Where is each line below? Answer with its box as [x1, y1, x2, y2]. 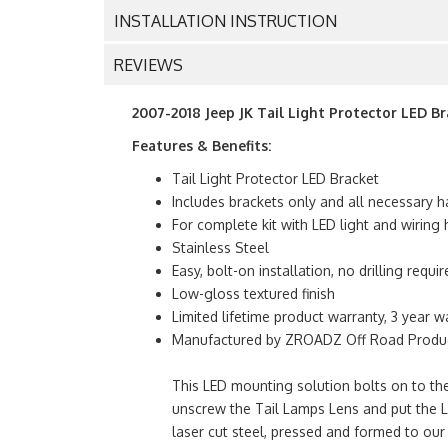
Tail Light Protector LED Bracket [172, 170, 379, 188]
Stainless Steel [172, 239, 269, 257]
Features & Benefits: [132, 137, 271, 155]
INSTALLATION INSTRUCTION [114, 11, 337, 32]
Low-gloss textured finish [172, 285, 335, 303]
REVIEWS [114, 55, 183, 76]
